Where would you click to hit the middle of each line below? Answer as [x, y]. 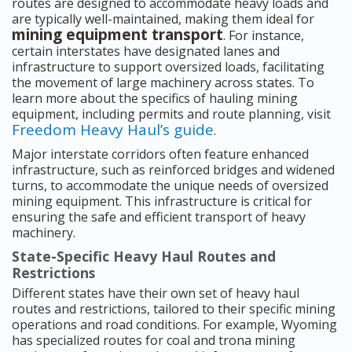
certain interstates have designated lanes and [146, 51]
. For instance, [264, 36]
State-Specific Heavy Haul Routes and [144, 257]
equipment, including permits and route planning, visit [171, 114]
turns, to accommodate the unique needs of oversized [170, 186]
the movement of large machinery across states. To [163, 83]
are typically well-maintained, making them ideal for [163, 19]
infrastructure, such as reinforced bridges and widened [173, 170]
